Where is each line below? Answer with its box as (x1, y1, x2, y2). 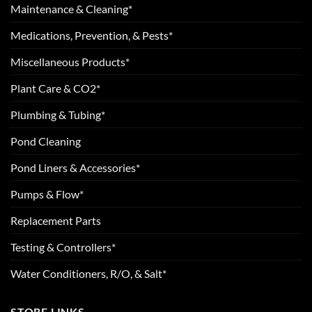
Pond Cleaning (10, 134, 81, 148)
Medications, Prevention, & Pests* (10, 29, 173, 42)
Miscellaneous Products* (10, 55, 130, 69)
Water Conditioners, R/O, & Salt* (10, 267, 166, 281)
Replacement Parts (10, 214, 101, 228)
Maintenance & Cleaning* (10, 2, 132, 16)
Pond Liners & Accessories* (10, 161, 140, 175)
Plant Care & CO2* (10, 81, 100, 95)
